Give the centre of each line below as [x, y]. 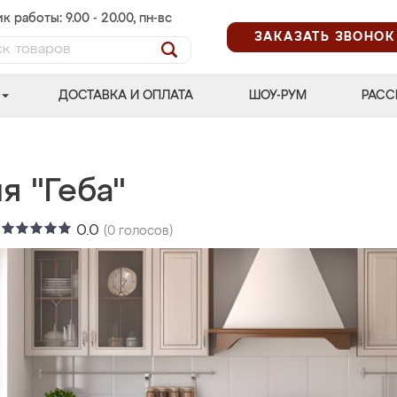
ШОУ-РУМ [277, 96]
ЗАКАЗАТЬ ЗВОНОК [325, 37]
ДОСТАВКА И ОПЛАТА [126, 96]
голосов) [144, 231]
